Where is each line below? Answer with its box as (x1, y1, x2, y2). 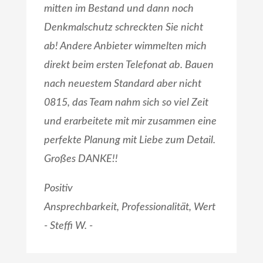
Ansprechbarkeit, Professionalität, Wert (43, 202, 215, 213)
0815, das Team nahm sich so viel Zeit (43, 97, 208, 109)
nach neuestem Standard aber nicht (43, 79, 201, 90)
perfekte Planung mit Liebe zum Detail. (43, 135, 215, 146)
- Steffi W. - (43, 221, 93, 232)
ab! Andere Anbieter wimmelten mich (43, 41, 207, 52)
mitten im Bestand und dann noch (43, 4, 194, 15)
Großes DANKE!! (43, 154, 118, 165)
